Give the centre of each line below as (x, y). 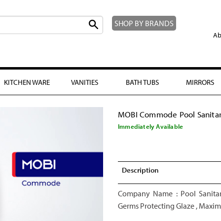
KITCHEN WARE (27, 82)
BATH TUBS (142, 82)
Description (140, 170)
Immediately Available (151, 127)
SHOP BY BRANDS (144, 23)
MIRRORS (200, 82)
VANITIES (85, 82)
